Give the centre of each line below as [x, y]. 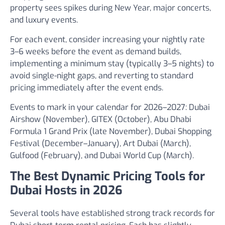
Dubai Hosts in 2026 [66, 190]
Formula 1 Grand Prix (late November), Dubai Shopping [111, 131]
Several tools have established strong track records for [113, 213]
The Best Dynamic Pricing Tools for [107, 176]
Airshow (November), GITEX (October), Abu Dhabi [101, 119]
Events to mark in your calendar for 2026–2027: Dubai [110, 107]
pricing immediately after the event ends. [87, 88]
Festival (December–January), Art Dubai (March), [100, 143]
